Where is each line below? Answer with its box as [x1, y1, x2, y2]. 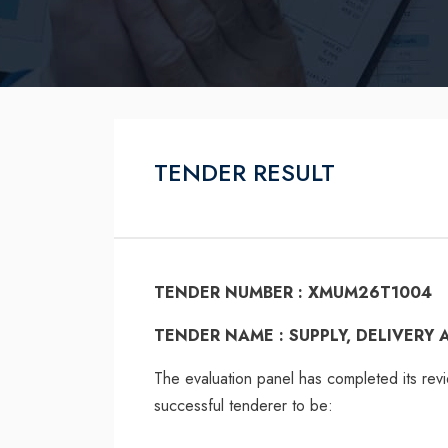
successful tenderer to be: [154, 394, 333, 417]
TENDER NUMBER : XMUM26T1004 [154, 281, 432, 304]
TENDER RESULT [154, 155, 335, 190]
